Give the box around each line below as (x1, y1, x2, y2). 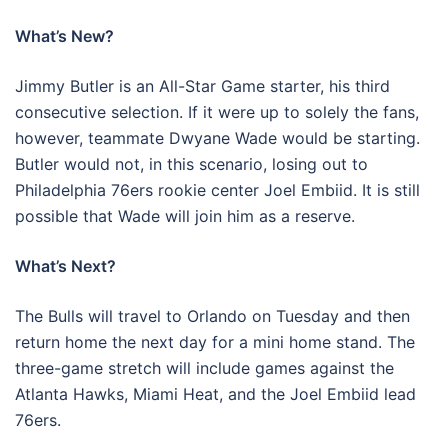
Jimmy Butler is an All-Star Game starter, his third (15, 76, 390, 96)
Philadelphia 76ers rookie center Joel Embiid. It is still (15, 180, 420, 200)
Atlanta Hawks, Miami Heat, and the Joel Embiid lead (15, 384, 416, 404)
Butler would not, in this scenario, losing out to (15, 154, 368, 174)
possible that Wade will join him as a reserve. (15, 206, 355, 226)
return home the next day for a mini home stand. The (15, 332, 415, 352)
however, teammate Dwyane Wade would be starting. (15, 128, 420, 148)
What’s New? (15, 26, 114, 46)
